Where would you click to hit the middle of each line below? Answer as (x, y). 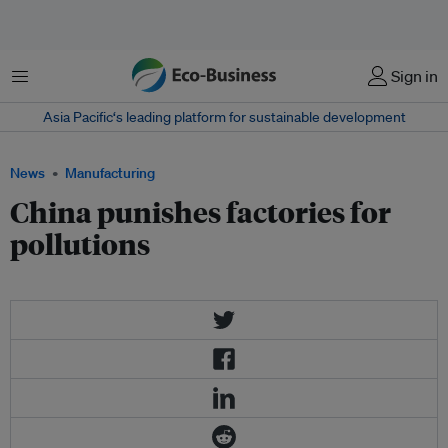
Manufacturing (110, 173)
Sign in (414, 76)
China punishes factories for (200, 211)
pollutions (80, 243)
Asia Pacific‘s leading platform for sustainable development (224, 117)
